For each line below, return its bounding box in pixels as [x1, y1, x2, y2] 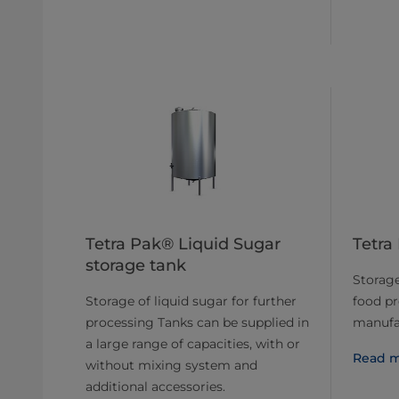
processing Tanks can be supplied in [85, 314, 309, 330]
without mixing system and [85, 357, 257, 373]
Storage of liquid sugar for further [85, 293, 297, 309]
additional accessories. [85, 379, 225, 395]
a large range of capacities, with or [85, 336, 300, 352]
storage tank [85, 256, 186, 275]
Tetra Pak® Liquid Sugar [85, 234, 281, 254]
